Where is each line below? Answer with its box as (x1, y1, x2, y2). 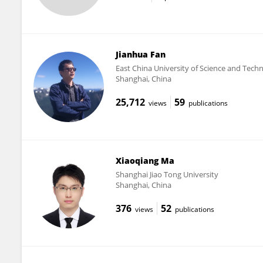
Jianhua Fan (115, 48, 166, 60)
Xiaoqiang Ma (115, 154, 174, 166)
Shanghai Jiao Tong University (115, 168, 218, 180)
